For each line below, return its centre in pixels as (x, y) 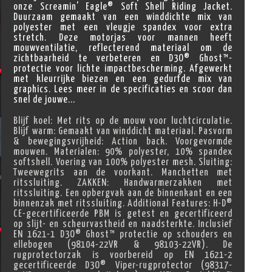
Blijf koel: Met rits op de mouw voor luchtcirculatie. (123, 121)
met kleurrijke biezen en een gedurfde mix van (123, 79)
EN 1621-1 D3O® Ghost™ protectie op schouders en (123, 234)
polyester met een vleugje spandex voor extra (123, 28)
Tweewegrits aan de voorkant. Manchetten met (123, 172)
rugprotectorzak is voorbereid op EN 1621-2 (123, 255)
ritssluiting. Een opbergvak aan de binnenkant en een (123, 193)
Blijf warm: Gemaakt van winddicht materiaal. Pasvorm (123, 131)
